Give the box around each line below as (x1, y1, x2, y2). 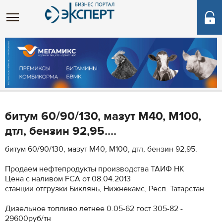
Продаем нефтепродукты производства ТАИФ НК (5, 164, 184, 174)
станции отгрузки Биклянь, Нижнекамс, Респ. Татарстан (5, 184, 204, 194)
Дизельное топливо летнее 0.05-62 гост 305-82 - (5, 204, 183, 214)
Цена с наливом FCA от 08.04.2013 (5, 174, 131, 184)
